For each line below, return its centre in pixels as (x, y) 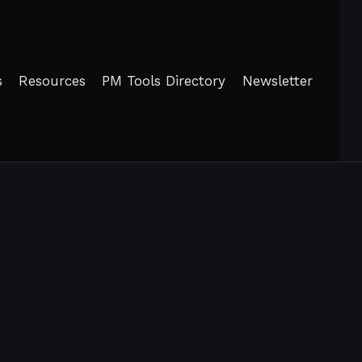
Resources (53, 80)
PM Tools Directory (164, 80)
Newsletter (277, 80)
